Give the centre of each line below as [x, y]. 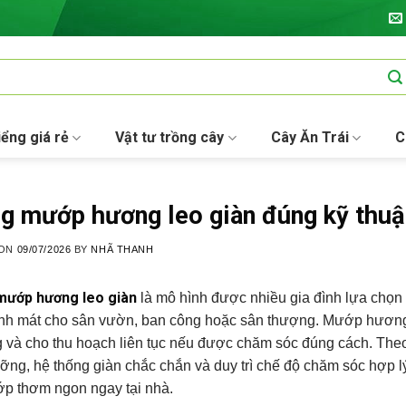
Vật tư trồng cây [170, 137]
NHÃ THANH [122, 250]
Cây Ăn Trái [309, 137]
